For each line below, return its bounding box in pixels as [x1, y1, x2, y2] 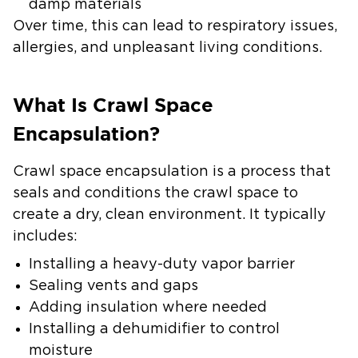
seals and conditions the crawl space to [13, 186, 298, 201]
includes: [13, 229, 78, 244]
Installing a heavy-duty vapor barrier [29, 257, 295, 272]
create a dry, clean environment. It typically [13, 208, 326, 222]
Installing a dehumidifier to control [29, 322, 280, 336]
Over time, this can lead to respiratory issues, [13, 19, 337, 34]
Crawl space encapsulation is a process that [13, 165, 331, 179]
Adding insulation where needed [29, 300, 267, 315]
